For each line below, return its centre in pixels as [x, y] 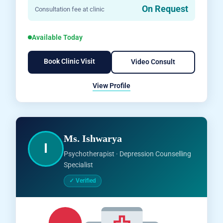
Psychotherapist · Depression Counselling [128, 154]
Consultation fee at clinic [70, 9]
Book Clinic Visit [69, 61]
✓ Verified [83, 180]
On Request [165, 9]
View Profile [111, 85]
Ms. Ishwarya [93, 138]
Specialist [79, 165]
